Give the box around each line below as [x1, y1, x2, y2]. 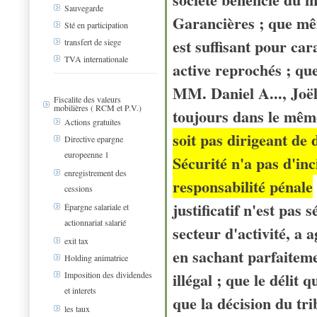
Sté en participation [64, 19, 128, 31]
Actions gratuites [64, 116, 121, 128]
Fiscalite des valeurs [54, 93, 121, 105]
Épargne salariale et [64, 201, 129, 213]
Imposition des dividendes [64, 269, 152, 281]
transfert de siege [64, 36, 121, 48]
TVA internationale [64, 53, 128, 65]
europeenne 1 [64, 149, 109, 160]
